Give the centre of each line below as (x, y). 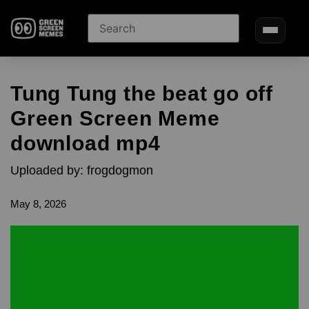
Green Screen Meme (115, 118)
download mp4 (86, 143)
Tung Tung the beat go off (142, 93)
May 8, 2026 (38, 204)
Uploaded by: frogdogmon (82, 170)
